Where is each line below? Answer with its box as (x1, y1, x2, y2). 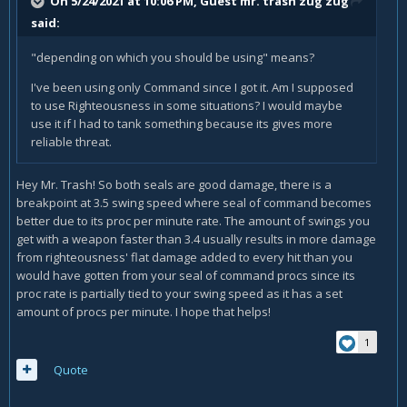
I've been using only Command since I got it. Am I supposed (31, 79, 353, 95)
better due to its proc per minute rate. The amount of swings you (16, 213, 370, 229)
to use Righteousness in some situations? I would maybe (31, 97, 342, 114)
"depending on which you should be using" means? (31, 49, 317, 65)
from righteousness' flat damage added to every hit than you (16, 249, 352, 265)
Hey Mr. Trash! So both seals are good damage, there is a (16, 176, 332, 193)
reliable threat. (31, 134, 112, 150)
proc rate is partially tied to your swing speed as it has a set (16, 285, 342, 302)
